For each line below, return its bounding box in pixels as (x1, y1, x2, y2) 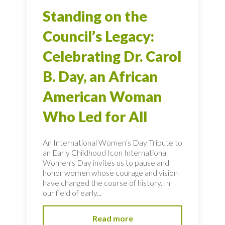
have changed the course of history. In (43, 177, 170, 187)
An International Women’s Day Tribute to (43, 137, 182, 147)
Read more (92, 213, 133, 223)
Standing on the (43, 7, 147, 25)
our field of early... (43, 187, 101, 197)
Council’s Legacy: (43, 27, 154, 45)
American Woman (43, 87, 162, 105)
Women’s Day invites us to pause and (43, 157, 169, 167)
